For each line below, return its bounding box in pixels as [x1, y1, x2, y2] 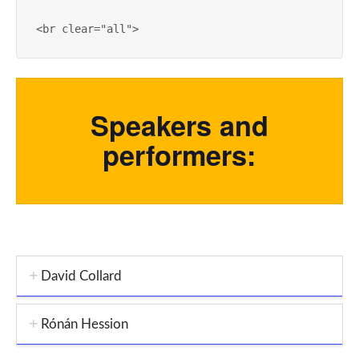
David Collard [40, 268, 122, 283]
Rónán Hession [40, 317, 128, 331]
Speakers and [90, 104, 268, 145]
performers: [103, 134, 256, 175]
